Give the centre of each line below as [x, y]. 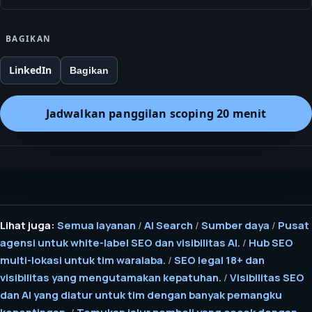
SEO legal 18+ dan [219, 259]
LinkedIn [30, 70]
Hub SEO [271, 242]
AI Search [169, 225]
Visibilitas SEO [267, 277]
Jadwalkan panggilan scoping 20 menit [156, 114]
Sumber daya [235, 225]
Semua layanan [96, 225]
